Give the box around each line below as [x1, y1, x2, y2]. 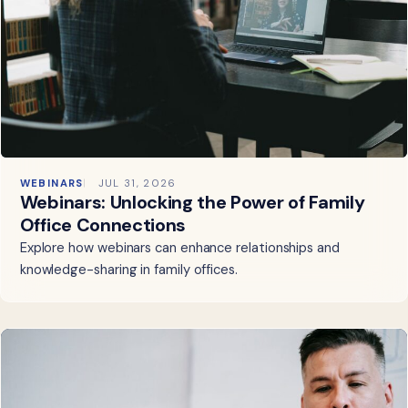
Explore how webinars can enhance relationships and [19, 239, 340, 258]
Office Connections [19, 213, 187, 238]
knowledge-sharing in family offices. [19, 260, 238, 280]
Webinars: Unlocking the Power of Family [19, 190, 365, 215]
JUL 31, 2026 [97, 177, 177, 190]
